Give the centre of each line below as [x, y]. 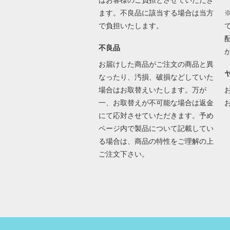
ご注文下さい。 [124, 154]
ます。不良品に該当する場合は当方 [156, 13]
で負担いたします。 [132, 26]
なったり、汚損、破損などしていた [156, 77]
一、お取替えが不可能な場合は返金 [156, 103]
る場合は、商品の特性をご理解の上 [156, 141]
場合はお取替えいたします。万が [152, 90]
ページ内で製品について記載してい [156, 129]
